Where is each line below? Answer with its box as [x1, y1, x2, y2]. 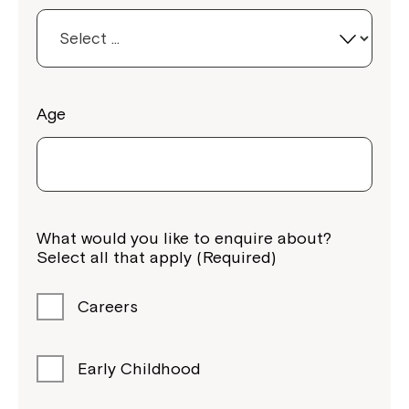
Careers [78, 296, 138, 316]
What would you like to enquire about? [37, 227, 331, 247]
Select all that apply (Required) [37, 246, 276, 267]
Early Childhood [78, 358, 200, 378]
